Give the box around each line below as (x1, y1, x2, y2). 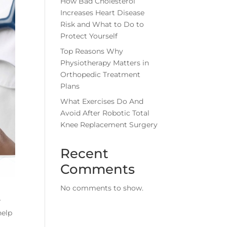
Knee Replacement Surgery (60, 120, 158, 129)
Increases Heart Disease (60, 8, 145, 17)
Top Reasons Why (60, 47, 124, 56)
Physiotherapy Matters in (60, 58, 149, 67)
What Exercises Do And (60, 97, 144, 106)
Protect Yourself (60, 31, 118, 41)
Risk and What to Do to (60, 20, 144, 29)
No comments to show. (60, 183, 144, 193)
